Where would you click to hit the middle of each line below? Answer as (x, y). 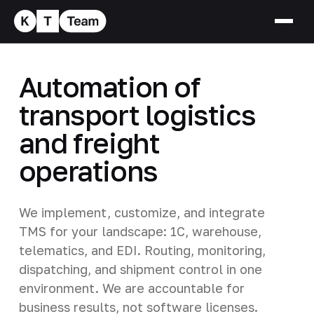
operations (88, 171)
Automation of (109, 87)
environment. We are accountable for (131, 288)
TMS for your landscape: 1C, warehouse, (140, 231)
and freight (89, 143)
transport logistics (137, 115)
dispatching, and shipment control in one (140, 269)
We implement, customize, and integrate (142, 212)
